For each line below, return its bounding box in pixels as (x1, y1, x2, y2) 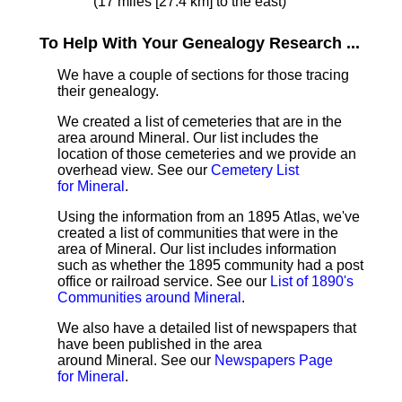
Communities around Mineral (57, 290, 241, 305)
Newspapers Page (214, 353, 333, 368)
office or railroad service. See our (57, 274, 270, 289)
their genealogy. (57, 83, 159, 99)
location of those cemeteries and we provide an (57, 146, 356, 162)
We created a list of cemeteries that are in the (57, 114, 342, 129)
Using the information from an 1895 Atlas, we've (57, 209, 360, 224)
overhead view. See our (57, 162, 211, 178)
